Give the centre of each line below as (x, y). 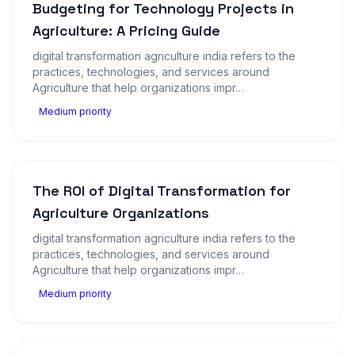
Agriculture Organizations (121, 213)
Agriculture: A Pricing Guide (126, 31)
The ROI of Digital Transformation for (162, 191)
